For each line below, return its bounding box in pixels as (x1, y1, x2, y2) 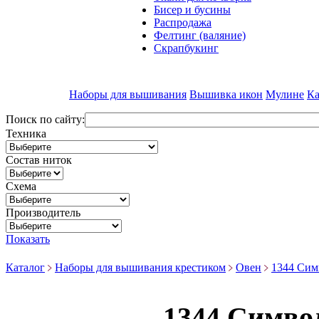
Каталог (6, 261, 45, 273)
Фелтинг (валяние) (154, 29, 246, 41)
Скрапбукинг (154, 42, 219, 54)
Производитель (6, 206, 80, 219)
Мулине (266, 88, 304, 100)
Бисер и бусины (154, 4, 231, 16)
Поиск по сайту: (6, 113, 85, 125)
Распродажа (154, 16, 211, 28)
